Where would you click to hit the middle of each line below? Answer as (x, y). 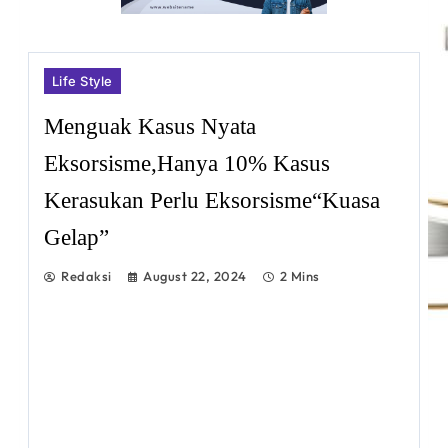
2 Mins (300, 275)
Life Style (82, 80)
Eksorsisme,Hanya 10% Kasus (187, 162)
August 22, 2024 (195, 275)
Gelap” (76, 236)
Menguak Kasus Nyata (150, 125)
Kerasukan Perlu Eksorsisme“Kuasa (212, 199)
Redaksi (86, 275)
